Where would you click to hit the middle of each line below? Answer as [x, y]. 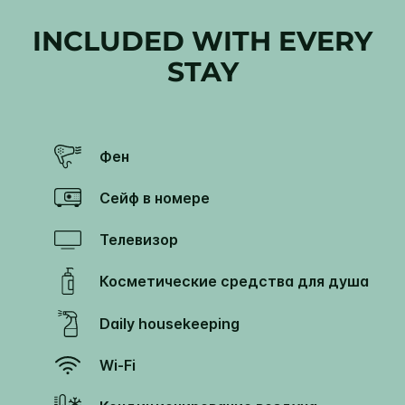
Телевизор [143, 240]
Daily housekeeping [175, 323]
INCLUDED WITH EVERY [202, 42]
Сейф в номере [160, 198]
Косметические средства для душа [239, 282]
